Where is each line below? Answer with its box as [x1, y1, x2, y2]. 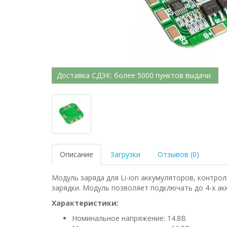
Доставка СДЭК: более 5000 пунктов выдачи [57, 70, 211, 80]
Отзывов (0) [158, 149, 199, 159]
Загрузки [110, 149, 140, 159]
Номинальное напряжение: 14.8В [72, 213, 186, 223]
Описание [60, 149, 93, 159]
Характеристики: [52, 198, 119, 208]
